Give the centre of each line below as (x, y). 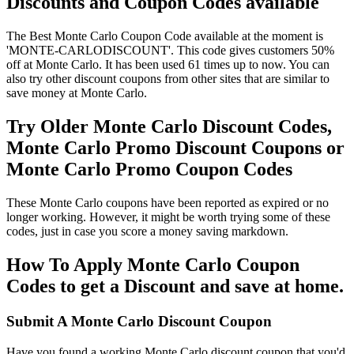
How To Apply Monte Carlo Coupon (153, 265)
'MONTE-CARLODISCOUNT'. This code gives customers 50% (170, 51)
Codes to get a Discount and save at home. (175, 286)
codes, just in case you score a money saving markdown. (147, 232)
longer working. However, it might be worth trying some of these (168, 217)
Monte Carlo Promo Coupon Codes (149, 169)
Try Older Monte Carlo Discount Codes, (169, 127)
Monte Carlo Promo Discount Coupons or (175, 148)
